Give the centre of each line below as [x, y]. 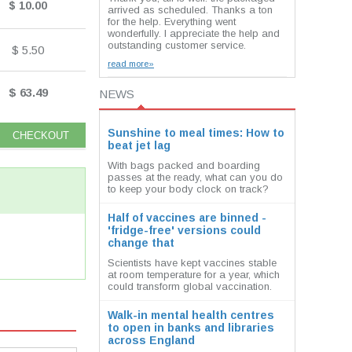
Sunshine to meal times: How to [196, 133]
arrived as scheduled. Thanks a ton [190, 10]
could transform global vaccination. [190, 286]
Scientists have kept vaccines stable [192, 263]
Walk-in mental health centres [191, 315]
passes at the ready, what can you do [195, 177]
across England [151, 340]
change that [141, 243]
